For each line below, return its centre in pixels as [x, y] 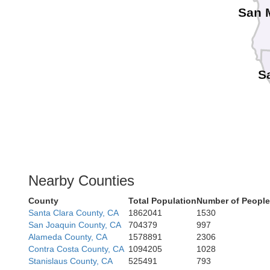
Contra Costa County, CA [76, 249]
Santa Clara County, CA [74, 213]
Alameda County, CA [68, 237]
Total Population [162, 201]
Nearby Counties [81, 181]
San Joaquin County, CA [75, 225]
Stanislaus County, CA [71, 261]
